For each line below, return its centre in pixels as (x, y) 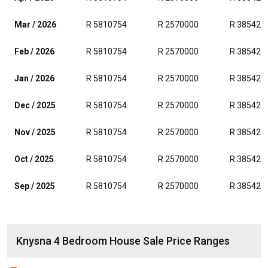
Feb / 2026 (34, 51)
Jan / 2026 (34, 78)
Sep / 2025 (35, 186)
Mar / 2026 (35, 25)
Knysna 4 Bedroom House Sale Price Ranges (123, 241)
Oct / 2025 (34, 159)
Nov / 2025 (35, 132)
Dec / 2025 (35, 105)
